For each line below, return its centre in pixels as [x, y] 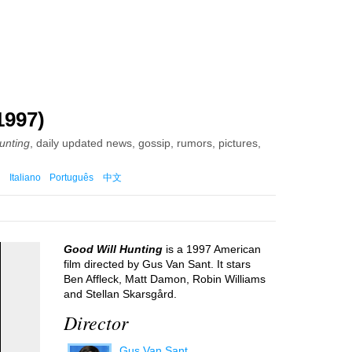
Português [72, 178]
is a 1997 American [212, 249]
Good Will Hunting [113, 249]
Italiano [25, 178]
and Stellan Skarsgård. [120, 294]
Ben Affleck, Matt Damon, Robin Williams [165, 279]
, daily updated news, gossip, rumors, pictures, [145, 143]
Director [96, 322]
